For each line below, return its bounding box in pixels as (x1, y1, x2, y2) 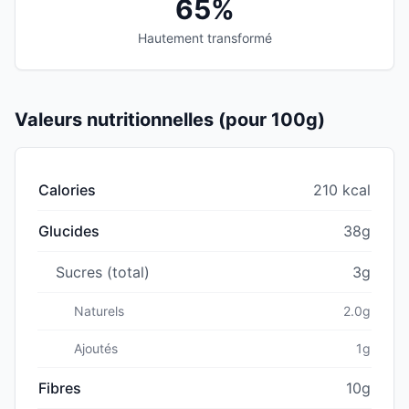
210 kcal (313, 180, 371, 199)
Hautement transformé (137, 29, 272, 46)
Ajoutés (74, 340, 118, 356)
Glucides (38, 221, 100, 240)
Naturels (74, 302, 124, 319)
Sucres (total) (56, 262, 150, 281)
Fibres (38, 378, 81, 397)
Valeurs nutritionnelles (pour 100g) (15, 108, 325, 131)
